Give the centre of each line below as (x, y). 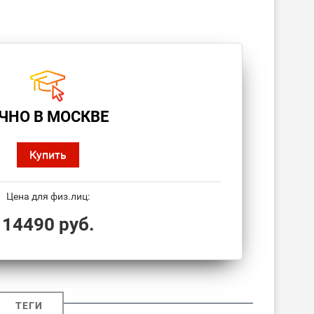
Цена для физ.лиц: (48, 197)
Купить (48, 155)
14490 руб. (48, 225)
